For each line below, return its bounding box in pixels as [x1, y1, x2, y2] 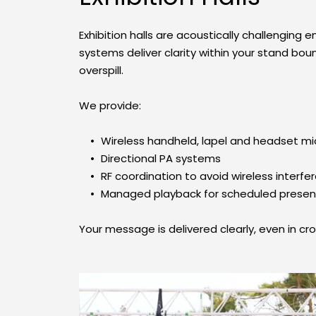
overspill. [79, 62, 123, 78]
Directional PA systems [101, 150, 221, 166]
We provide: [79, 97, 141, 113]
